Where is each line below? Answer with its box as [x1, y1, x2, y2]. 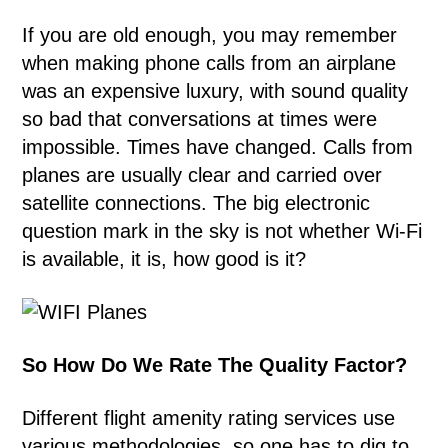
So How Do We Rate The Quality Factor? [22, 354, 408, 376]
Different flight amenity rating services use [22, 407, 396, 429]
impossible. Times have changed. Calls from [22, 136, 414, 158]
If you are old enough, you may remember [22, 24, 398, 46]
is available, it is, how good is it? [22, 248, 307, 270]
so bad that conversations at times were [22, 108, 378, 130]
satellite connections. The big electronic [22, 192, 371, 214]
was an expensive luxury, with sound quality [22, 80, 409, 102]
